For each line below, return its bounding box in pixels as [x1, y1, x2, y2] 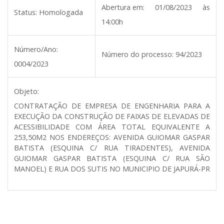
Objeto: [14, 86, 39, 96]
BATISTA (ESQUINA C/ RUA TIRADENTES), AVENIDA [14, 143, 210, 152]
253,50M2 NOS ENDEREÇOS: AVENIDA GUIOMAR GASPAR [14, 132, 210, 142]
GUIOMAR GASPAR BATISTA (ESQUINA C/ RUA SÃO [14, 153, 210, 163]
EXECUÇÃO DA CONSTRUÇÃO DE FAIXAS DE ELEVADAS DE [14, 111, 210, 121]
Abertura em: [101, 2, 144, 12]
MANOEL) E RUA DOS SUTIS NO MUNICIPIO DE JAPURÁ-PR [14, 164, 210, 173]
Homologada [39, 7, 83, 17]
